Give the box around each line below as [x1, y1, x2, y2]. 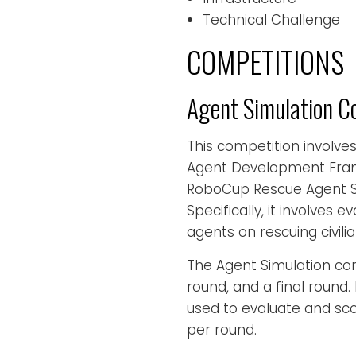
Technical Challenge [203, 10, 340, 29]
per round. [187, 319, 257, 339]
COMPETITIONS [187, 39, 344, 83]
